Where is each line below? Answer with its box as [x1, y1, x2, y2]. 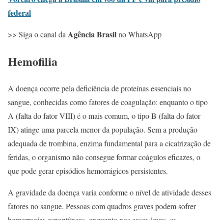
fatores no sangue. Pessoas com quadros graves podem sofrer [8, 200, 196, 211]
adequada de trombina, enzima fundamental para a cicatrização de [8, 137, 211, 148]
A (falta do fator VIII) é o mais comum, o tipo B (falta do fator [8, 110, 200, 121]
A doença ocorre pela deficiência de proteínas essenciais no [8, 82, 191, 93]
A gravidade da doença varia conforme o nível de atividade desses [8, 187, 211, 197]
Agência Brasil [68, 28, 118, 40]
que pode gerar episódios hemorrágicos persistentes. [8, 165, 168, 176]
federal [8, 7, 31, 18]
